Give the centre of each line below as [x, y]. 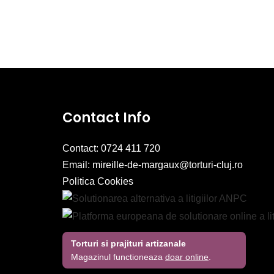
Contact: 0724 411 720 [111, 148]
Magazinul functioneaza [118, 257]
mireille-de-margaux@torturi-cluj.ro [168, 165]
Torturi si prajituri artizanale [128, 243]
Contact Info [106, 118]
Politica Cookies [98, 181]
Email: [77, 165]
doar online [187, 257]
